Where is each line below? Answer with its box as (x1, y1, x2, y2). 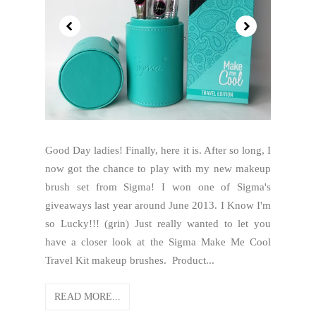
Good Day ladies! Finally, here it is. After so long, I (45, 145, 271, 156)
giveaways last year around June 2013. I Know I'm (45, 200, 271, 211)
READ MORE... (54, 291, 121, 302)
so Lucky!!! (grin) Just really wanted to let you (45, 218, 271, 229)
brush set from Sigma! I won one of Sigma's (45, 181, 271, 193)
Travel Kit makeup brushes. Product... (45, 255, 214, 266)
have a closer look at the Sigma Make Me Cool (45, 236, 271, 248)
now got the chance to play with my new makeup (45, 163, 271, 174)
